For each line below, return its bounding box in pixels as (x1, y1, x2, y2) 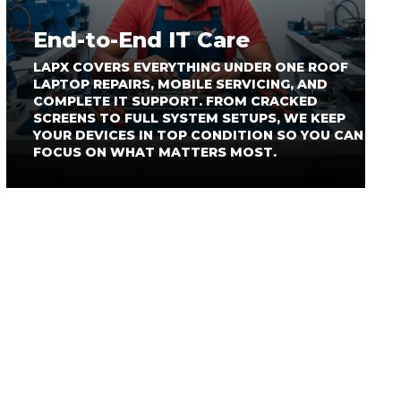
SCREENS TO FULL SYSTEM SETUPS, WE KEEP (32, 110, 346, 126)
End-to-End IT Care (32, 27, 250, 53)
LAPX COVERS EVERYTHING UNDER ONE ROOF (32, 59, 348, 75)
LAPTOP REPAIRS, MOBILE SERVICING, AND (32, 76, 328, 92)
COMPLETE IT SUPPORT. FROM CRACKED (32, 93, 318, 109)
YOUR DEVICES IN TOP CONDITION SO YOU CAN (32, 127, 363, 143)
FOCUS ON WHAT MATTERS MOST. (32, 144, 277, 160)
